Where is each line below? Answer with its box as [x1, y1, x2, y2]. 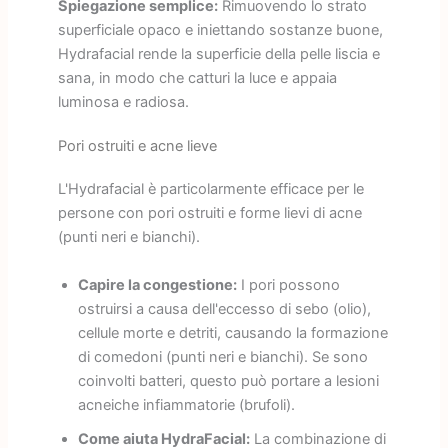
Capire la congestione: [77, 275, 237, 294]
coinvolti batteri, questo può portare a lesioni [77, 371, 379, 390]
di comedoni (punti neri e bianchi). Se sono [77, 347, 368, 366]
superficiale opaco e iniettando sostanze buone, [57, 21, 383, 40]
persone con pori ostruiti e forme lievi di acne [57, 204, 362, 223]
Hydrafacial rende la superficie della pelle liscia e [57, 45, 380, 64]
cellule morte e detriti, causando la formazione [77, 323, 388, 342]
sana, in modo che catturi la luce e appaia [57, 69, 337, 88]
